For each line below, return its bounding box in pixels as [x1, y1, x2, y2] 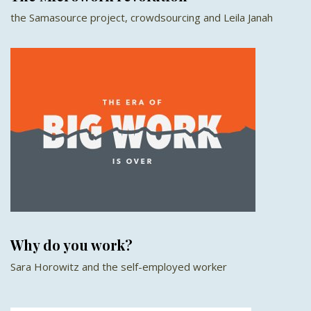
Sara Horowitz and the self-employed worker [10, 260, 227, 274]
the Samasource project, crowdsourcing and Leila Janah [10, 10, 273, 24]
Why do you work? [10, 235, 133, 254]
